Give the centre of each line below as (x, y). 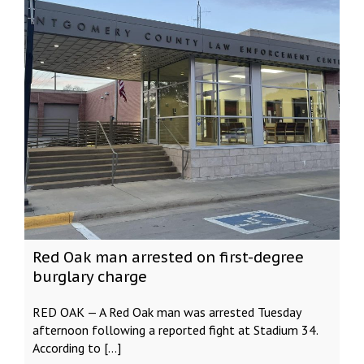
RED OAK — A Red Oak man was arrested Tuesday (167, 312)
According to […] (77, 348)
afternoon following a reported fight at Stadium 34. (175, 330)
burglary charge (90, 277)
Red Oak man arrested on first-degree (168, 257)
